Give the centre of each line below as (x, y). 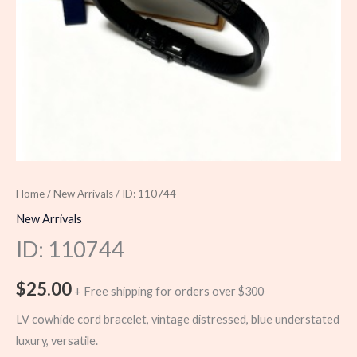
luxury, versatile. (57, 341)
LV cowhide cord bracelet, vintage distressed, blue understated (178, 320)
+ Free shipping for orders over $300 (169, 291)
